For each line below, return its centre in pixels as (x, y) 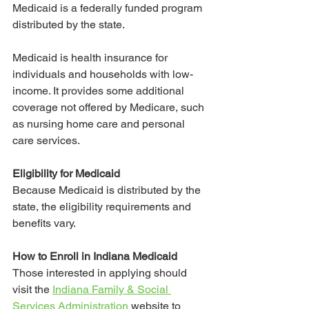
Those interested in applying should (101, 273)
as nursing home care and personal (100, 124)
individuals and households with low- (103, 74)
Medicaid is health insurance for (91, 58)
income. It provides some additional (100, 91)
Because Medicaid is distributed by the (108, 190)
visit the (32, 290)
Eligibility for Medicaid (66, 174)
